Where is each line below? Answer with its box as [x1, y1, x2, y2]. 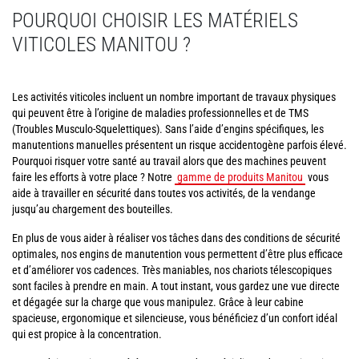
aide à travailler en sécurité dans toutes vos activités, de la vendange [12, 187, 316, 200]
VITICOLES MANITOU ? [12, 33, 191, 56]
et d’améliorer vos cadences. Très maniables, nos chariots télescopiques [12, 264, 332, 276]
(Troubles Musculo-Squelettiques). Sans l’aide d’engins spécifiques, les [12, 123, 324, 135]
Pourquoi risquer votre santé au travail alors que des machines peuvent [12, 155, 326, 167]
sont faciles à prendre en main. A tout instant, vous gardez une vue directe [12, 280, 340, 292]
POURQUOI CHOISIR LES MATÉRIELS [12, 9, 298, 32]
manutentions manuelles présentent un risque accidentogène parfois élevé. [12, 139, 347, 151]
